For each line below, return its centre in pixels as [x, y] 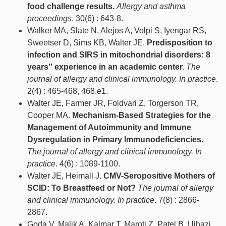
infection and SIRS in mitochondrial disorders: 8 [119, 55]
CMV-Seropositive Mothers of [159, 176]
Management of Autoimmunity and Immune [109, 128]
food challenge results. [71, 7]
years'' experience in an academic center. [106, 67]
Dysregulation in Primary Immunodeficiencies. [115, 140]
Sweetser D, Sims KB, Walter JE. [87, 43]
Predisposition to [180, 43]
